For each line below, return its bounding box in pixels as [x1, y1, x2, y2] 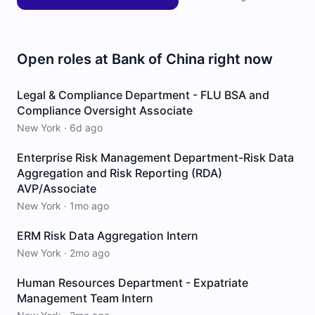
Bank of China [112, 51, 205, 67]
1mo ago [70, 200, 109, 212]
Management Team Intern [17, 291, 153, 305]
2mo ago [70, 247, 110, 259]
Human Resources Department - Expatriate [17, 276, 248, 290]
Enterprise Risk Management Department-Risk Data [17, 150, 294, 165]
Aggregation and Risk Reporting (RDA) [17, 166, 222, 180]
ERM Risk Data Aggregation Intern [17, 229, 198, 243]
